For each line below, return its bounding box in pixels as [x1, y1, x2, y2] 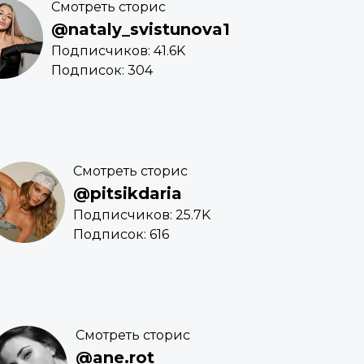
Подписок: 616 [73, 227, 169, 243]
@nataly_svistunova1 [51, 19, 230, 40]
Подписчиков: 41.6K [51, 43, 185, 59]
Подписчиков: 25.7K [73, 207, 210, 223]
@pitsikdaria [73, 184, 182, 204]
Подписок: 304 [51, 63, 153, 79]
